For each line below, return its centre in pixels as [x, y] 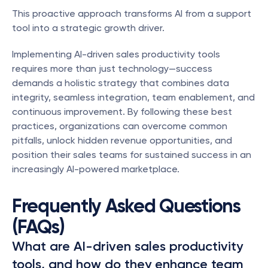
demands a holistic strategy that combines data [121, 83]
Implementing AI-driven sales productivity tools [116, 54]
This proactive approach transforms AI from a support [132, 13]
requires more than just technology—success [112, 68]
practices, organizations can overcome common [120, 126]
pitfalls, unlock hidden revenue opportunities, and [122, 140]
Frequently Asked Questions [126, 206]
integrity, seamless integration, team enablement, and [133, 97]
